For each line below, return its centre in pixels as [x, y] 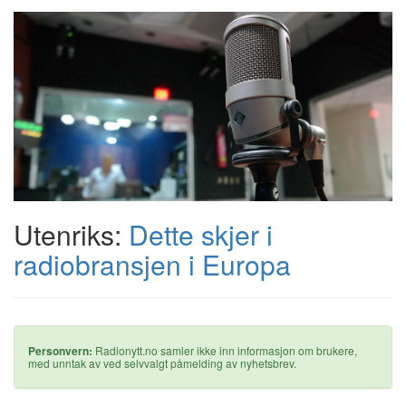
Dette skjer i [201, 235]
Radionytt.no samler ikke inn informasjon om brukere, [225, 351]
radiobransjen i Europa [152, 265]
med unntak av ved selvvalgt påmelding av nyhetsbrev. [162, 363]
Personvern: [60, 351]
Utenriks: [71, 235]
